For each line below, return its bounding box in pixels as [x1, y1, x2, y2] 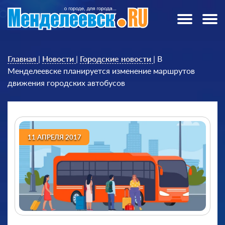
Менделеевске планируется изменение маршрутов [8, 66, 195, 75]
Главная [8, 54, 36, 63]
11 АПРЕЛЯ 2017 [27, 133, 81, 141]
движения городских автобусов [8, 78, 125, 87]
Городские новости [80, 54, 151, 63]
